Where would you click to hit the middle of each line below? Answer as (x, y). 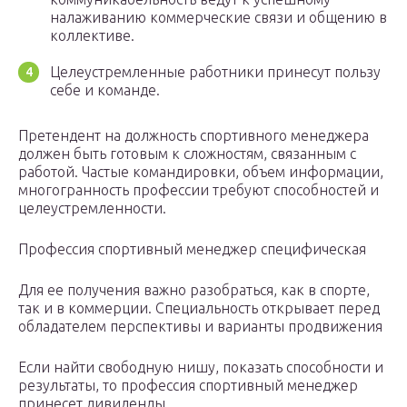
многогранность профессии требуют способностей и (199, 190)
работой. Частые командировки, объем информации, (201, 172)
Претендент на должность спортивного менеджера (194, 136)
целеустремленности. (92, 208)
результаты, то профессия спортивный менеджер (188, 386)
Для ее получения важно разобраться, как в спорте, (194, 290)
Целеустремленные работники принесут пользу (215, 72)
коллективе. (92, 36)
